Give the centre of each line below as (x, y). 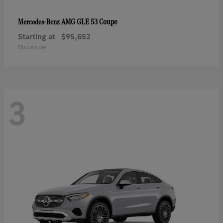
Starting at (37, 36)
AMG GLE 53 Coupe (89, 21)
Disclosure (32, 47)
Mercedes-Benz (40, 21)
